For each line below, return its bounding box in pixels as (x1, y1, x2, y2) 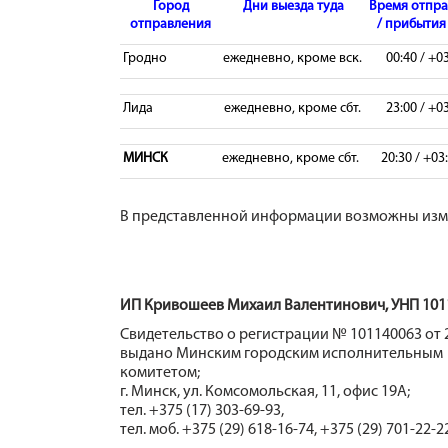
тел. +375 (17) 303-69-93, (120, 403, 284, 419)
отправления (130, 17, 211, 32)
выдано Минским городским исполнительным (120, 346, 443, 362)
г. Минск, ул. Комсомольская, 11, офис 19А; (120, 384, 410, 400)
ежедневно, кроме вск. (222, 51, 362, 66)
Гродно (120, 51, 167, 66)
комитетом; (120, 365, 200, 381)
